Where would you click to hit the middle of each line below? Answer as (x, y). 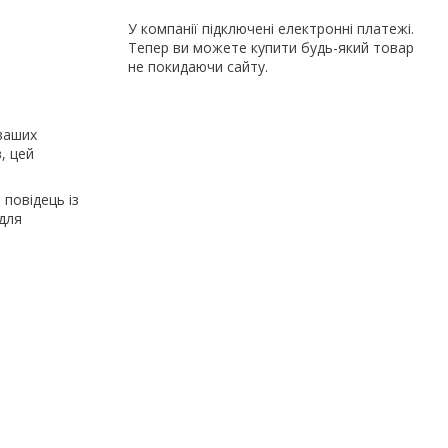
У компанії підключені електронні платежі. (271, 28)
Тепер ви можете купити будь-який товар (271, 47)
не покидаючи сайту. (198, 66)
